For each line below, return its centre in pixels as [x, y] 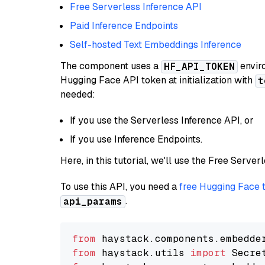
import [208, 253]
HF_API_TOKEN [199, 67]
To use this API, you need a [120, 187]
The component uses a [111, 66]
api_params [93, 201]
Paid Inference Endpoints [124, 26]
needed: [78, 94]
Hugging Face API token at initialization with [158, 80]
